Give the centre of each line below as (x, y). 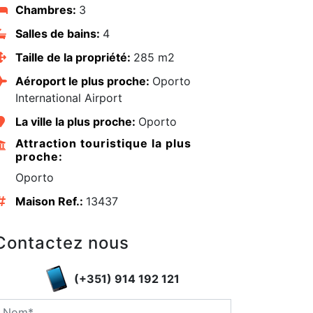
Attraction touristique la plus (103, 144)
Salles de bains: (59, 34)
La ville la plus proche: (77, 122)
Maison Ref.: (50, 202)
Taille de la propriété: (74, 58)
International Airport (68, 98)
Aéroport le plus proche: (83, 81)
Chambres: (47, 10)
